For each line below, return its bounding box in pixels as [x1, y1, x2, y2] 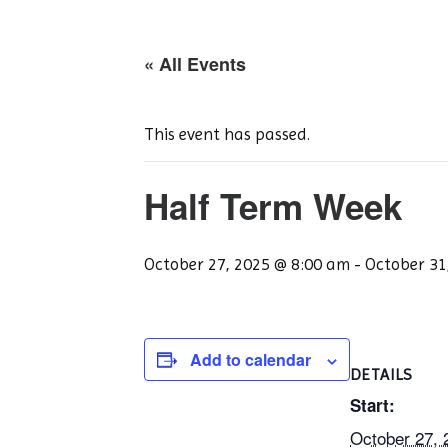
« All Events [144, 51, 246, 77]
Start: [350, 393, 395, 417]
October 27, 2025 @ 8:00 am [144, 254, 350, 274]
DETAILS [350, 365, 413, 384]
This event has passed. [144, 124, 310, 144]
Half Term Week [144, 181, 402, 231]
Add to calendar [190, 348, 311, 371]
